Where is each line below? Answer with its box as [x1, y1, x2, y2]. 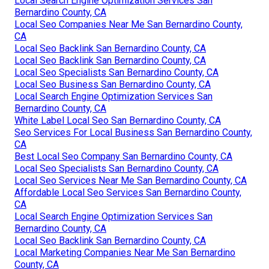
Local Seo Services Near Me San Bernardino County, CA [14, 175, 247, 187]
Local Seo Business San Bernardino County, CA [14, 79, 211, 91]
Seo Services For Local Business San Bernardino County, [14, 127, 252, 139]
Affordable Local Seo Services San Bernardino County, [14, 187, 241, 199]
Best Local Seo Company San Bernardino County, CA [14, 151, 232, 163]
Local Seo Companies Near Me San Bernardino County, [14, 19, 243, 31]
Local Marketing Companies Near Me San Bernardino [14, 247, 235, 259]
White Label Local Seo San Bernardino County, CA [14, 115, 221, 127]
